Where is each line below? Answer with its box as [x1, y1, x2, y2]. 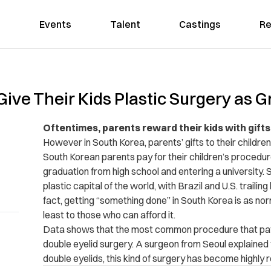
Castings [178, 18, 221, 30]
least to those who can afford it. [42, 209, 175, 221]
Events [39, 18, 71, 30]
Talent [109, 18, 140, 30]
